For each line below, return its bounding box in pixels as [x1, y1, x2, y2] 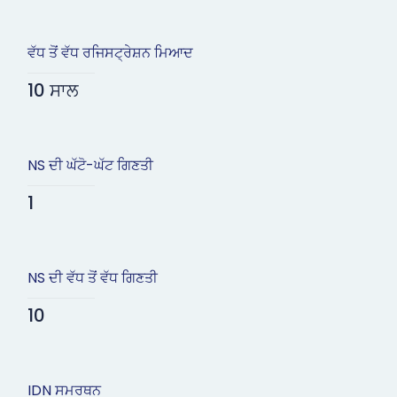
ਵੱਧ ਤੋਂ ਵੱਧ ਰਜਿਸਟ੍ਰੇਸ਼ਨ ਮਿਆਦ [27, 43, 193, 64]
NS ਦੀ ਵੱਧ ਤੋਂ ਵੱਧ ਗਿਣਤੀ [27, 268, 158, 289]
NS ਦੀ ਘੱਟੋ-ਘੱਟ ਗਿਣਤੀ [27, 155, 153, 176]
